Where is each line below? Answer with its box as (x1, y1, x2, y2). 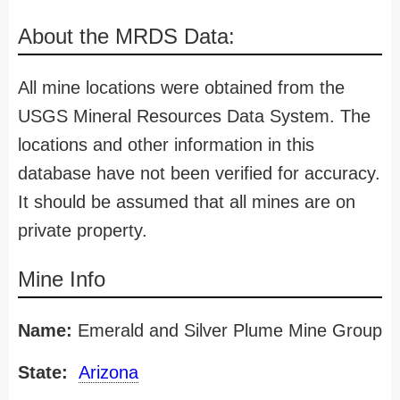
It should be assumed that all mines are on (18, 192, 355, 212)
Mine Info (18, 267, 105, 291)
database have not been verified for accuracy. (18, 163, 380, 183)
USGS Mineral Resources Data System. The (18, 106, 371, 126)
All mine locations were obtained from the (18, 78, 345, 97)
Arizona (79, 362, 138, 382)
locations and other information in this (18, 135, 314, 154)
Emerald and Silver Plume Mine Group (72, 321, 382, 340)
